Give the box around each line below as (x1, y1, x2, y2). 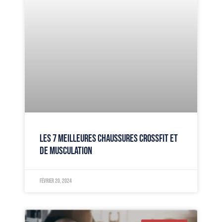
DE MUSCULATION (40, 144, 92, 157)
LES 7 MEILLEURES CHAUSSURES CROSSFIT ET (40, 132, 178, 145)
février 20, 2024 (40, 177, 72, 185)
